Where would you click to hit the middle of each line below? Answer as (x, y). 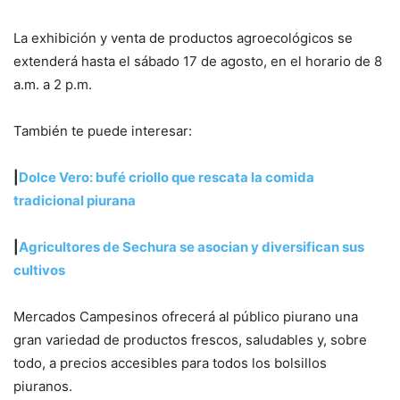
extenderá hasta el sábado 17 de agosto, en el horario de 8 (198, 61)
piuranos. (43, 386)
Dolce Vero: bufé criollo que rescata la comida (167, 177)
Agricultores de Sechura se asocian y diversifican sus (192, 246)
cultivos (39, 270)
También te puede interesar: (103, 130)
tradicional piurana (75, 200)
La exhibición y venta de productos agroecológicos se (183, 37)
